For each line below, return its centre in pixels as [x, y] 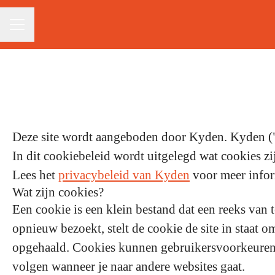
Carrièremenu [36, 31]
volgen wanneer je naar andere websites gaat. [129, 266]
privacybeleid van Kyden [124, 175]
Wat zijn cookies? [58, 192]
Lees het [35, 175]
